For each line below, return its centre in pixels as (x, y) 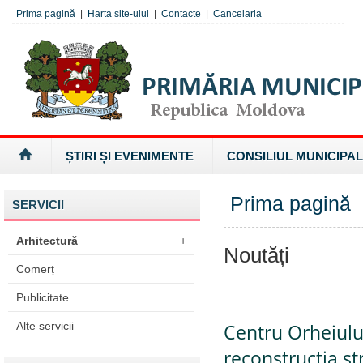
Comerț (35, 269)
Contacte (181, 14)
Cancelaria (237, 14)
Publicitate (43, 297)
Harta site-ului (118, 14)
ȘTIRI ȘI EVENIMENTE (130, 156)
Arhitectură (47, 241)
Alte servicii (45, 326)
